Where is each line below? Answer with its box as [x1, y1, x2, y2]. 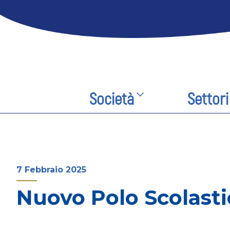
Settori [187, 89, 228, 110]
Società [89, 89, 135, 110]
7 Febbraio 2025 [16, 164, 86, 175]
